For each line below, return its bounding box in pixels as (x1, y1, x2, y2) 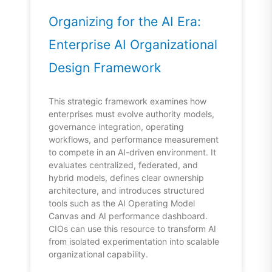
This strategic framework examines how (49, 96, 206, 107)
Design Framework (49, 60, 161, 76)
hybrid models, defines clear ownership (49, 172, 204, 183)
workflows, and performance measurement (49, 134, 219, 145)
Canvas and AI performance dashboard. (49, 211, 208, 222)
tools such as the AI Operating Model (49, 198, 195, 209)
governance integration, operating (49, 121, 184, 132)
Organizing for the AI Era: (49, 14, 201, 30)
